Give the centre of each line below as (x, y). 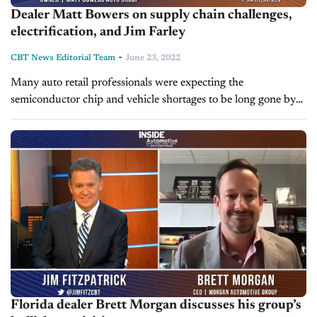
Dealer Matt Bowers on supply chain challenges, (151, 16)
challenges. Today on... (64, 134)
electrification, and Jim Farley (98, 33)
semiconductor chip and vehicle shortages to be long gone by (153, 100)
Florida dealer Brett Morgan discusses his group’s (156, 305)
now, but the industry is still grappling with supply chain (144, 117)
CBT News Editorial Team (63, 58)
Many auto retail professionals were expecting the (127, 83)
